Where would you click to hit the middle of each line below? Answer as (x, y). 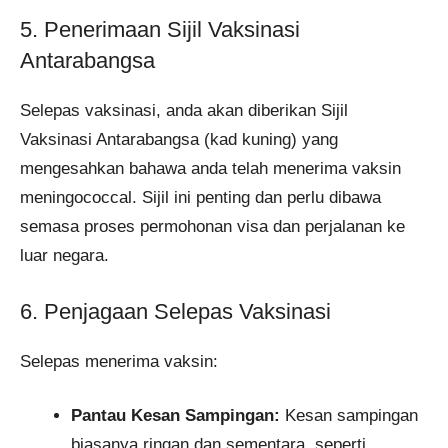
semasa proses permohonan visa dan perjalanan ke (212, 227)
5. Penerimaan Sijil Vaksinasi (160, 30)
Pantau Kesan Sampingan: (175, 416)
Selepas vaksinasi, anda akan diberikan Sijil (184, 111)
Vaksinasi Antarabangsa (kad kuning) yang (179, 140)
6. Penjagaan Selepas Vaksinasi (175, 311)
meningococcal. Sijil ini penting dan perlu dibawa (200, 198)
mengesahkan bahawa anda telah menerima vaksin (210, 169)
